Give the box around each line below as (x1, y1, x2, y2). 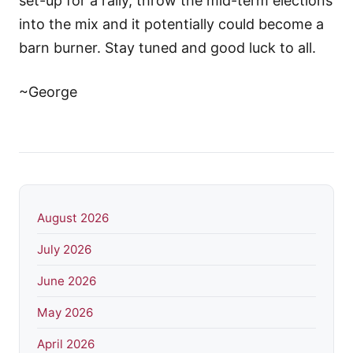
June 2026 (37, 273, 96, 288)
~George (19, 83, 77, 100)
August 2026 (37, 210, 109, 225)
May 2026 (37, 304, 93, 320)
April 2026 (37, 336, 95, 351)
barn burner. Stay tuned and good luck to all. (19, 39, 316, 57)
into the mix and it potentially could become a (19, 16, 324, 33)
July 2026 (37, 241, 91, 257)
